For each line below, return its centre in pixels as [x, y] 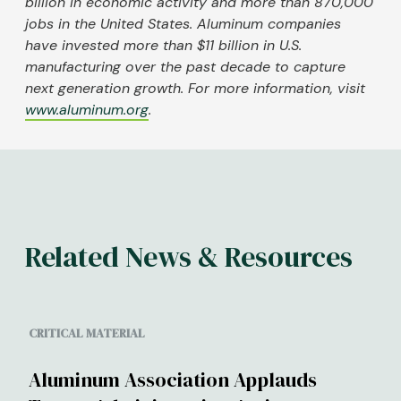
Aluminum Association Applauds [173, 380]
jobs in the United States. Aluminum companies [183, 24]
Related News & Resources [189, 257]
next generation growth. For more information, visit [195, 89]
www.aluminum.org [87, 110]
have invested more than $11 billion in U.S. [163, 46]
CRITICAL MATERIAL [87, 334]
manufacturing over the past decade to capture [185, 67]
